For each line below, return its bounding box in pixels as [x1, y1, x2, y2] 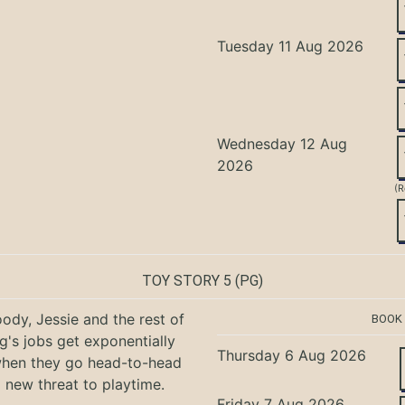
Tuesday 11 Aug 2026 [217, 36, 364, 55]
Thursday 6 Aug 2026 [217, 345, 367, 364]
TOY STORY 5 [142, 271, 231, 289]
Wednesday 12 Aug [217, 134, 348, 153]
